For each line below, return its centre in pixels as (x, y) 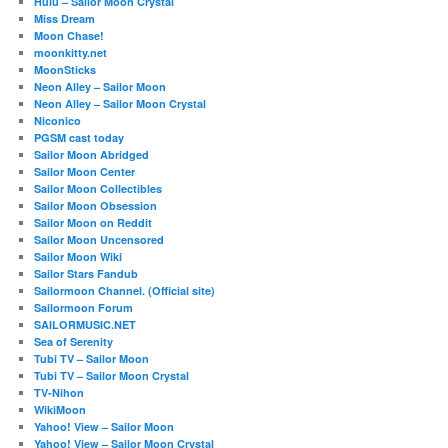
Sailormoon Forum (84, 308)
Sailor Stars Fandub (86, 274)
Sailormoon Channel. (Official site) (125, 291)
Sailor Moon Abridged (92, 155)
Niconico (58, 121)
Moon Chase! (69, 36)
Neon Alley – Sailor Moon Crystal (120, 104)
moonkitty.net (71, 53)
